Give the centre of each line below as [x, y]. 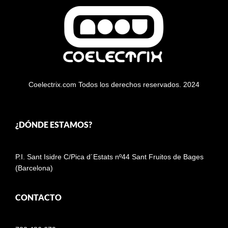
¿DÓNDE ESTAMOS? [54, 124]
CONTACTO [38, 197]
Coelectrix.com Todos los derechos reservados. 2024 [114, 84]
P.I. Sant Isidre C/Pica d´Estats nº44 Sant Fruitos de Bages [109, 156]
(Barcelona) [34, 168]
